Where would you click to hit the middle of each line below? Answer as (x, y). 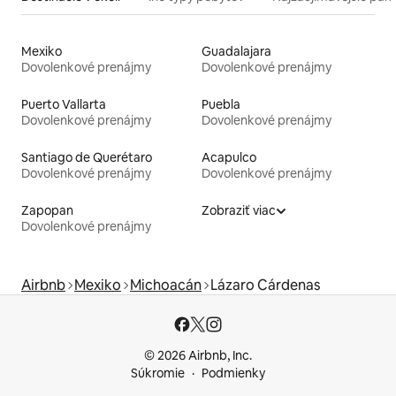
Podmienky (233, 373)
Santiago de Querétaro (87, 157)
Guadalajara (236, 51)
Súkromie (158, 373)
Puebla (221, 104)
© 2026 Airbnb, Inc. (198, 355)
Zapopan (47, 210)
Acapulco (229, 157)
